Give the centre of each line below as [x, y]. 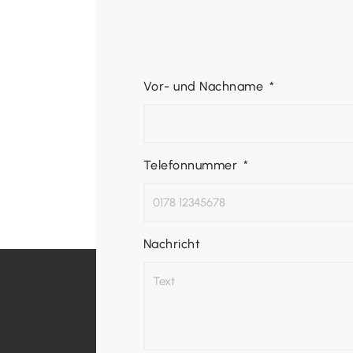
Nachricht [172, 244]
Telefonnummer [192, 165]
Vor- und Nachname [205, 86]
